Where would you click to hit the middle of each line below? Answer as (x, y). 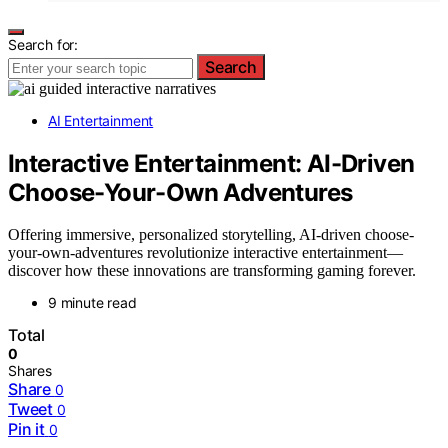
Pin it (26, 429)
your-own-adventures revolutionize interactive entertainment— (205, 253)
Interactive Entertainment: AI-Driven (211, 163)
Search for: (43, 44)
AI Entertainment (101, 120)
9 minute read (92, 303)
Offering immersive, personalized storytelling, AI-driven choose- (211, 235)
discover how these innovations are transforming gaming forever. (212, 271)
